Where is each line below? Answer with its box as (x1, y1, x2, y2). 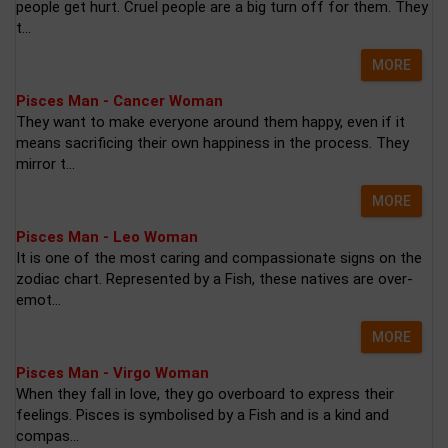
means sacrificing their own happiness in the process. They (16, 134, 409, 152)
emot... (16, 291, 61, 309)
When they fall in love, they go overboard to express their (16, 385, 394, 403)
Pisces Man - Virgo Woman (16, 364, 209, 382)
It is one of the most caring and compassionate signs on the (16, 249, 422, 267)
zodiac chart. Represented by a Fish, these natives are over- (16, 270, 413, 288)
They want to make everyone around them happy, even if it (16, 113, 405, 131)
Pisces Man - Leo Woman (16, 228, 198, 246)
